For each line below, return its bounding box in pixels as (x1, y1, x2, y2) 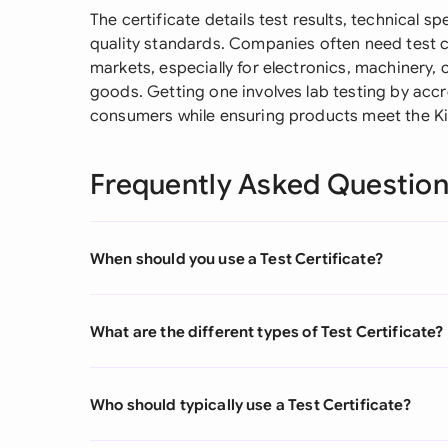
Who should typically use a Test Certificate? (90, 394, 411, 414)
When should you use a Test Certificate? (90, 248, 383, 268)
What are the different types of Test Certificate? (90, 321, 444, 341)
